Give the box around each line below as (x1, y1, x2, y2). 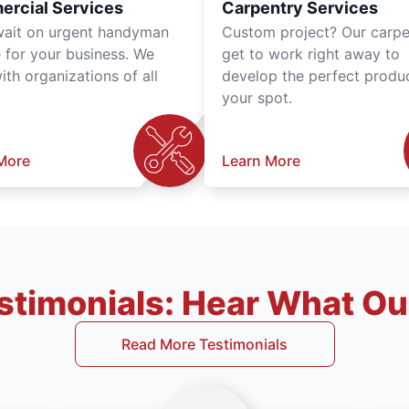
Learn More (222, 151, 300, 170)
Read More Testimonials (121, 334, 288, 353)
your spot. (222, 88, 292, 107)
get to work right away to (222, 44, 400, 63)
